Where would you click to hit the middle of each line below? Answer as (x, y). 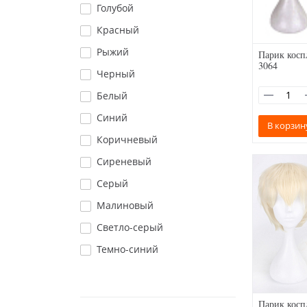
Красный (118, 30)
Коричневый (127, 139)
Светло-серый (130, 227)
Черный (116, 74)
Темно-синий (127, 249)
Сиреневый (124, 161)
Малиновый (125, 205)
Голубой (115, 8)
